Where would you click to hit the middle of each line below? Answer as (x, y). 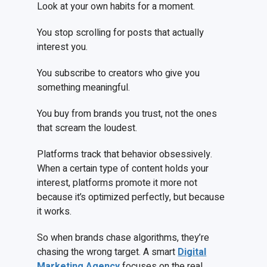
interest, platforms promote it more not (117, 183)
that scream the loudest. (87, 128)
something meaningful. (84, 88)
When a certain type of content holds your (123, 169)
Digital (192, 252)
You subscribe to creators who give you (119, 74)
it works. (55, 212)
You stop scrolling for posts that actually (121, 33)
